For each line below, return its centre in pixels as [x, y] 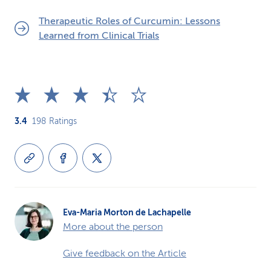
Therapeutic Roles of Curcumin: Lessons [129, 21]
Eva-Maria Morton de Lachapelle [127, 212]
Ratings [63, 121]
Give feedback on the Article [125, 253]
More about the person [113, 227]
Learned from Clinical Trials [99, 36]
